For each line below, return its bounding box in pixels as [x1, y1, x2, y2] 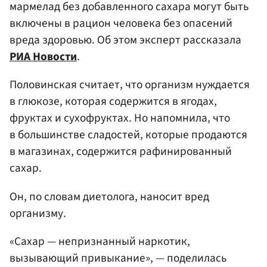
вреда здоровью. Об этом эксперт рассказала [10, 32, 241, 49]
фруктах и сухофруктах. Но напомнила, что [10, 110, 230, 127]
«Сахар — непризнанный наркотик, [10, 232, 190, 250]
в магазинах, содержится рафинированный [10, 143, 232, 160]
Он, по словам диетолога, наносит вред [10, 188, 209, 205]
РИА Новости [10, 48, 77, 66]
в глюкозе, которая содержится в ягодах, [10, 93, 217, 110]
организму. [10, 204, 66, 222]
